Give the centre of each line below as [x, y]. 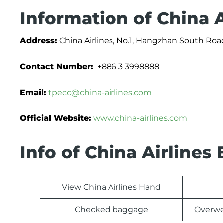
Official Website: [56, 118]
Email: [33, 92]
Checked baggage [111, 209]
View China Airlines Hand [111, 187]
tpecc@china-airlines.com [100, 92]
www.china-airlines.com [140, 118]
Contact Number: [56, 66]
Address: [39, 41]
